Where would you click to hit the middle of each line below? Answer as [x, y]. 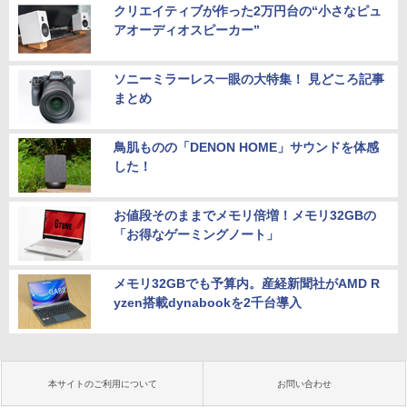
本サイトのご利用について [103, 384]
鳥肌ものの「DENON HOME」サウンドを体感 [246, 147]
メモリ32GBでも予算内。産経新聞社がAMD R [247, 283]
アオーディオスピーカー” [187, 30]
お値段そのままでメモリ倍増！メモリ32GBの [245, 215]
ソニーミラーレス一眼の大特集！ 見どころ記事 [249, 79]
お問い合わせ [304, 384]
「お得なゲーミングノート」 [196, 234]
